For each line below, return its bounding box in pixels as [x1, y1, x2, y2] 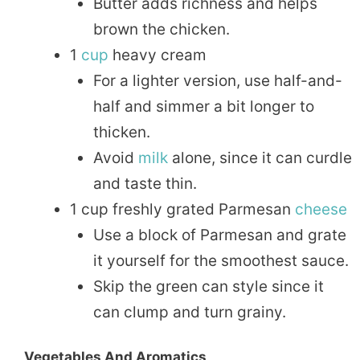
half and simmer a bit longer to [92, 97, 314, 117]
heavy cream [108, 46, 207, 65]
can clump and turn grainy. [92, 303, 286, 322]
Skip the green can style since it [92, 277, 324, 297]
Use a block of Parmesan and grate [92, 226, 346, 245]
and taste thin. [92, 174, 197, 194]
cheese [295, 200, 347, 219]
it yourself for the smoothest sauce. [92, 252, 349, 271]
